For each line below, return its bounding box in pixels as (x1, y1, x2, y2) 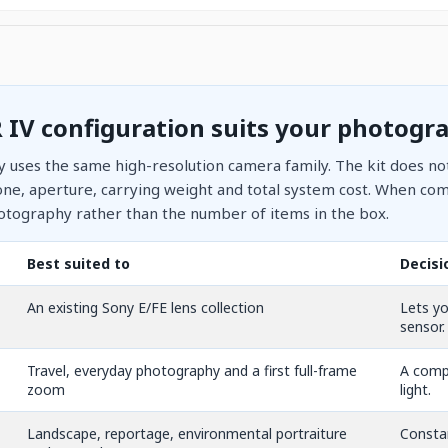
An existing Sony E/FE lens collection (26, 297, 264, 317)
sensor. (399, 316, 445, 336)
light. (399, 379, 431, 399)
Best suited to (26, 253, 130, 273)
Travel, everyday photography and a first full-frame (26, 360, 357, 380)
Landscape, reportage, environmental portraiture (26, 423, 347, 443)
